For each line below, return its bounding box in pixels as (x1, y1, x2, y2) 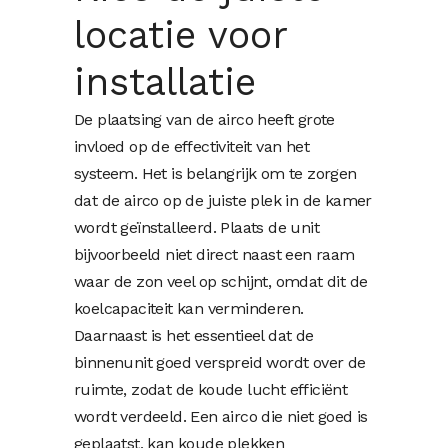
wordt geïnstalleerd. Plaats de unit (74, 218, 319, 238)
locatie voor (74, 13, 287, 58)
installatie (74, 60, 256, 105)
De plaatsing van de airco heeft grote (74, 110, 335, 130)
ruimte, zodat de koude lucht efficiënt (74, 380, 348, 400)
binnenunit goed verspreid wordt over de (74, 353, 366, 373)
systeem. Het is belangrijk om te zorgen (74, 164, 357, 184)
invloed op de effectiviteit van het (74, 137, 309, 157)
